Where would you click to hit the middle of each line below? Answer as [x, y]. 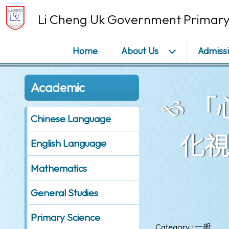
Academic [58, 88]
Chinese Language [71, 119]
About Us [140, 51]
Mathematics [59, 168]
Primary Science [65, 217]
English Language [68, 143]
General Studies [64, 192]
